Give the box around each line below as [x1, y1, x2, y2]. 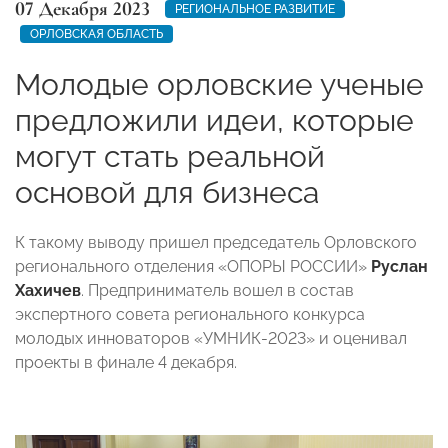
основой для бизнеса [15, 174, 319, 210]
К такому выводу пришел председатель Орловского [15, 232, 417, 252]
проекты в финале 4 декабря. [15, 352, 237, 372]
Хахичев [15, 280, 81, 300]
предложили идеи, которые [15, 102, 414, 138]
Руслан [371, 256, 428, 276]
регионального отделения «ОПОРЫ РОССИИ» [15, 256, 371, 276]
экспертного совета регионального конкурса [15, 304, 365, 324]
